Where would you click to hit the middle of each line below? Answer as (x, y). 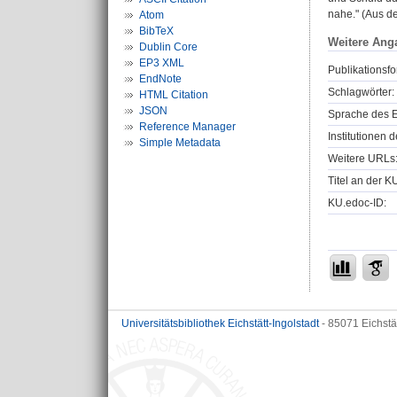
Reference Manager (187, 127)
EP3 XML (162, 63)
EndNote (160, 79)
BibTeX (156, 31)
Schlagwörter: (361, 92)
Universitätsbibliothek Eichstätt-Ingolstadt (220, 323)
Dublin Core (168, 47)
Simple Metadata (180, 143)
